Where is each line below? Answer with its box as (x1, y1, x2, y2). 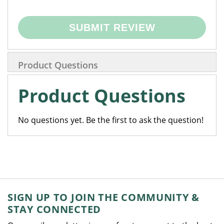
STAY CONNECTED (7, 202, 101, 216)
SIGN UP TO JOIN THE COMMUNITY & (7, 190, 200, 204)
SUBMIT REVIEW (68, 22, 155, 33)
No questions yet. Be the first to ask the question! (18, 114, 203, 125)
